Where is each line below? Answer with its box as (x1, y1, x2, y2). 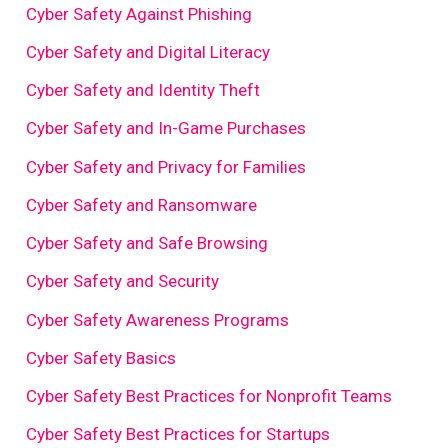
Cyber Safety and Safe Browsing (26, 233, 269, 254)
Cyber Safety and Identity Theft (26, 80, 261, 101)
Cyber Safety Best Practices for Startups (26, 424, 331, 445)
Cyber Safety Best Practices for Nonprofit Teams (26, 386, 393, 407)
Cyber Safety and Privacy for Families (26, 156, 307, 177)
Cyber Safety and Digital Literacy (26, 41, 271, 62)
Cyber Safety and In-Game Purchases (26, 118, 307, 139)
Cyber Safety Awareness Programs (26, 309, 290, 330)
